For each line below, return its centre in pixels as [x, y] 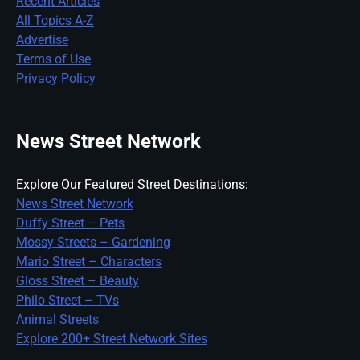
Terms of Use [53, 59]
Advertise [42, 39]
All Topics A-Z [55, 20]
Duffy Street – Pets [70, 223]
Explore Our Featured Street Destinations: [132, 184]
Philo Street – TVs [67, 300]
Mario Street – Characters [89, 261]
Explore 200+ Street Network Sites [112, 338]
